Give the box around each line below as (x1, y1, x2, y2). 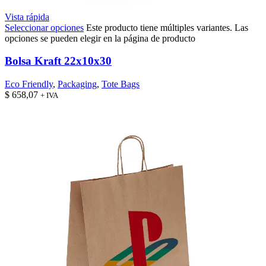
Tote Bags (102, 79, 140, 90)
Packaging (58, 79, 97, 90)
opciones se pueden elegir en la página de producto (5, 33, 195, 43)
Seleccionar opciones (5, 22, 84, 33)
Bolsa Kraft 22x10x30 (5, 55, 112, 68)
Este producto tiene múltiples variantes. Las (86, 22, 248, 33)
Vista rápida (5, 11, 49, 22)
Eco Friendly (5, 79, 53, 90)
